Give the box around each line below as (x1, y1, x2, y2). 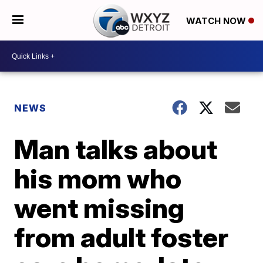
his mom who (14, 162, 182, 195)
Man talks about (14, 133, 218, 166)
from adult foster (14, 221, 229, 254)
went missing (14, 191, 185, 224)
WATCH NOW (186, 15, 248, 26)
